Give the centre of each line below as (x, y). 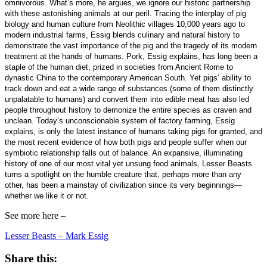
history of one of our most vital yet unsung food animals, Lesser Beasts (128, 163)
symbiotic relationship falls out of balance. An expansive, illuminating (124, 153)
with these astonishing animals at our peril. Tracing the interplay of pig (125, 13)
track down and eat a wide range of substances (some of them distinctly (129, 88)
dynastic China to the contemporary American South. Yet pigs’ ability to (128, 77)
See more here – (36, 215)
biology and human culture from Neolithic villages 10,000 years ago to (125, 24)
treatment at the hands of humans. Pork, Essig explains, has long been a (131, 56)
